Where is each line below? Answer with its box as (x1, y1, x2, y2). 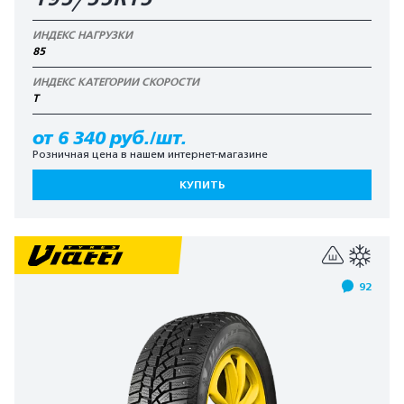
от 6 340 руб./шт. (32, 128, 187, 148)
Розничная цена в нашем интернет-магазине (32, 148, 268, 161)
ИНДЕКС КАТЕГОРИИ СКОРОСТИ (32, 76, 199, 88)
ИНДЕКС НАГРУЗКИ (32, 29, 133, 41)
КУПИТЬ (179, 179, 225, 191)
